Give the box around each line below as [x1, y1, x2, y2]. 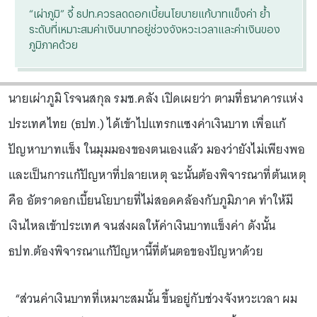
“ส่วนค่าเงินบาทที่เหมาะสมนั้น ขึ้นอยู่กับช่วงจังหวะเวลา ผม [8, 288, 298, 309]
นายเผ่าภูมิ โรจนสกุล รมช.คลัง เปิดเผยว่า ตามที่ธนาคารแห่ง [8, 88, 304, 109]
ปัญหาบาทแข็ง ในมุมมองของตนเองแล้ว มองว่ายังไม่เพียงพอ [8, 139, 306, 160]
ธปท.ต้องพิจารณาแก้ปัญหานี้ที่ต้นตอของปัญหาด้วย [8, 241, 266, 262]
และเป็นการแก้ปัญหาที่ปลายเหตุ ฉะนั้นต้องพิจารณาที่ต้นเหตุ [8, 164, 306, 185]
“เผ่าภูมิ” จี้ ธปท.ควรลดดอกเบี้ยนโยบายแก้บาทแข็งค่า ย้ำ [29, 8, 270, 20]
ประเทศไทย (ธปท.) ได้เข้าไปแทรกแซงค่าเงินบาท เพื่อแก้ [8, 113, 287, 134]
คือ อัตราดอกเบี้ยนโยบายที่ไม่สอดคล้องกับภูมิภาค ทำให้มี [8, 190, 294, 211]
